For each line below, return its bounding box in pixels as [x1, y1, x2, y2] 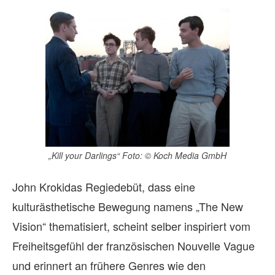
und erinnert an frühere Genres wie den [12, 257, 206, 273]
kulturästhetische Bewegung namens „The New [12, 198, 243, 214]
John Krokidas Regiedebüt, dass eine [12, 178, 195, 195]
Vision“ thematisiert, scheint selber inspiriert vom [12, 217, 250, 234]
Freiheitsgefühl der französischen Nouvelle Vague [12, 237, 255, 254]
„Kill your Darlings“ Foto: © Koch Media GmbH [48, 149, 227, 161]
